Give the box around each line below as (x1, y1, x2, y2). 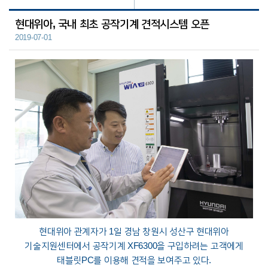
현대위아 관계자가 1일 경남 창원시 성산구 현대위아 (39, 226, 229, 236)
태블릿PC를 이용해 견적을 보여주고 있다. (56, 254, 212, 265)
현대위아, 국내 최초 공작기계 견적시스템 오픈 (15, 18, 210, 31)
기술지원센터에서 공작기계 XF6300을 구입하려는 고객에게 (25, 240, 243, 251)
